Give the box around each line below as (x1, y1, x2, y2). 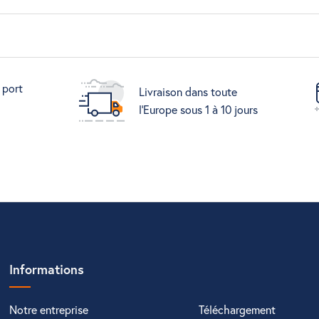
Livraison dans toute (139, 84, 238, 99)
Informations (9, 261, 85, 278)
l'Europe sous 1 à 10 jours (139, 102, 258, 117)
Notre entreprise (9, 302, 89, 317)
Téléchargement (199, 302, 276, 317)
